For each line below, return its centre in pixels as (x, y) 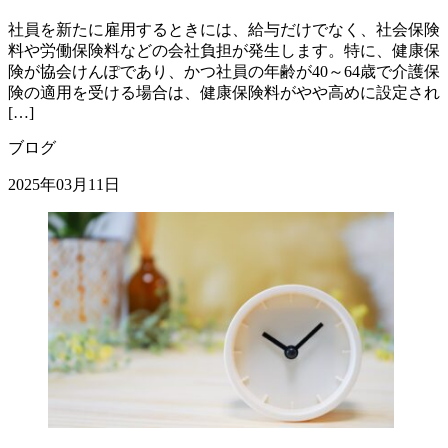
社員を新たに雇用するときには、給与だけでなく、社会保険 (224, 30)
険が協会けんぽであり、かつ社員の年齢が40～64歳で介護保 (224, 72)
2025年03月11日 (64, 185)
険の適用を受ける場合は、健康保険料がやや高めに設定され (224, 93)
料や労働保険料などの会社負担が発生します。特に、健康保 (224, 51)
